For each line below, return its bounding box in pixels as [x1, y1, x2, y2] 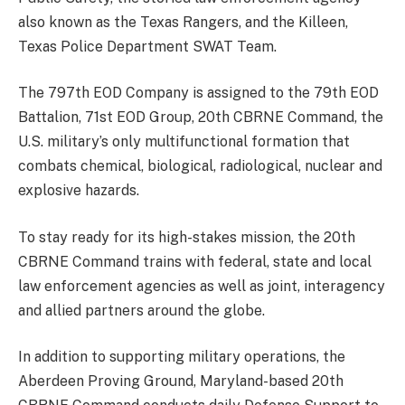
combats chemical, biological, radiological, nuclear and [18, 157, 382, 175]
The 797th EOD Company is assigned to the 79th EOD [18, 84, 379, 102]
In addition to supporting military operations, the [18, 348, 345, 366]
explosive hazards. [18, 182, 139, 200]
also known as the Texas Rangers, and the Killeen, [18, 13, 348, 31]
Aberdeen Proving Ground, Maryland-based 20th [18, 372, 344, 391]
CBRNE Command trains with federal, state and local [18, 252, 372, 270]
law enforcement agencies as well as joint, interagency [18, 277, 385, 295]
